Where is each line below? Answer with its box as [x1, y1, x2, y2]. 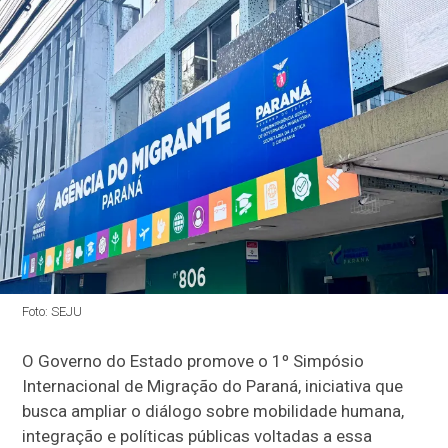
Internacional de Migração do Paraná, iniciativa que [22, 375, 404, 396]
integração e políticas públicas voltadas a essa [22, 425, 373, 446]
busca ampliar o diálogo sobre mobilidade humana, [22, 400, 405, 421]
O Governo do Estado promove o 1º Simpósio [22, 350, 365, 371]
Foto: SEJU [22, 303, 83, 319]
